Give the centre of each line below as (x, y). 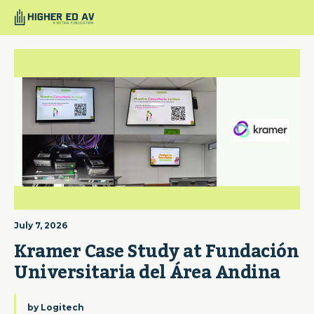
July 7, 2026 (41, 226)
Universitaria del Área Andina (147, 273)
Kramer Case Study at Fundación (156, 252)
